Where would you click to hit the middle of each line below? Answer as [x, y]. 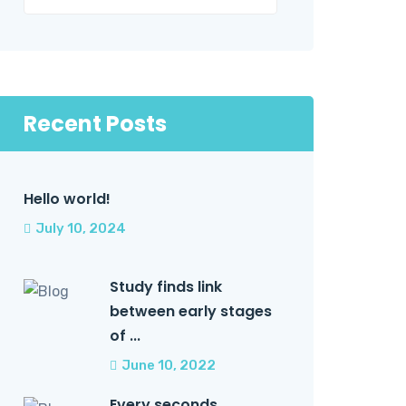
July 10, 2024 [81, 228]
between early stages [191, 311]
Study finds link [166, 287]
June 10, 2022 [169, 365]
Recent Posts [95, 124]
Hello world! [67, 199]
